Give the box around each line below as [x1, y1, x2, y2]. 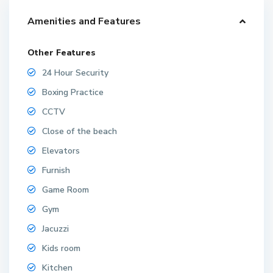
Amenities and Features [27, 14, 141, 28]
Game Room [42, 183, 90, 196]
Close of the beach [42, 125, 118, 137]
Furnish [42, 164, 71, 176]
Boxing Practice [42, 86, 104, 98]
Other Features [27, 46, 96, 58]
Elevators [42, 144, 80, 157]
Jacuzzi [42, 222, 69, 235]
